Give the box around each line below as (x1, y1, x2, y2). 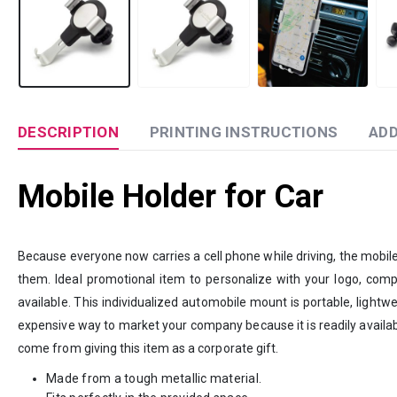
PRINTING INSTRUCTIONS (149, 122, 338, 141)
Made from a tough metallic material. (46, 370, 261, 385)
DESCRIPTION (18, 122, 119, 141)
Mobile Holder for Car (18, 177, 323, 215)
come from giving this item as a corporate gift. (18, 340, 279, 355)
